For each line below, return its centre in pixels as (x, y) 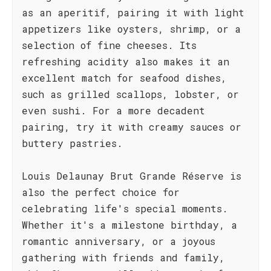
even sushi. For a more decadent (113, 110)
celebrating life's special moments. (125, 208)
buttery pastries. (72, 143)
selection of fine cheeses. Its (109, 45)
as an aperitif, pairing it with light (133, 12)
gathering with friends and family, (123, 257)
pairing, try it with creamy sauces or (132, 127)
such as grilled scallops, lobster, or (130, 94)
